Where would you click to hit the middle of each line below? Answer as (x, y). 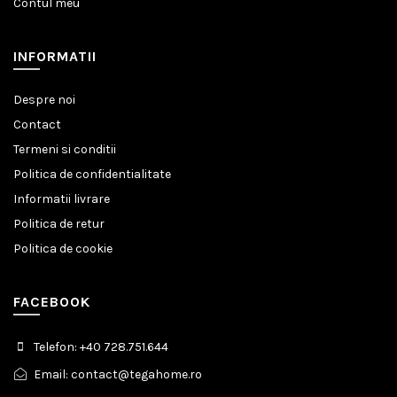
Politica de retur (59, 223)
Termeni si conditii (65, 149)
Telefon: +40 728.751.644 (100, 346)
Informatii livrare (62, 198)
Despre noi (44, 99)
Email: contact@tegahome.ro (117, 374)
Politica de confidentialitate (92, 174)
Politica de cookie (63, 248)
